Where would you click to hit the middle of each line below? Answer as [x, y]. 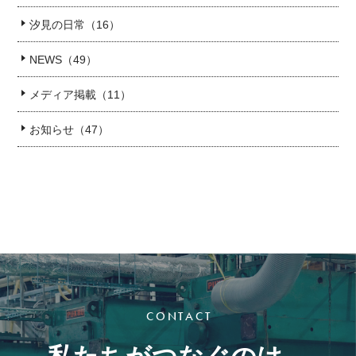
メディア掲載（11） [81, 94]
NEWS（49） [64, 59]
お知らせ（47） [70, 129]
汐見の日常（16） [75, 24]
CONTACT [179, 317]
